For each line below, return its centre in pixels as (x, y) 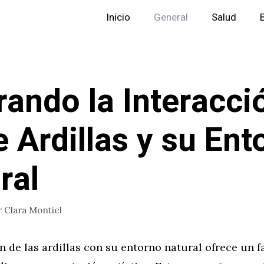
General (171, 17)
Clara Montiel (33, 210)
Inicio (118, 17)
